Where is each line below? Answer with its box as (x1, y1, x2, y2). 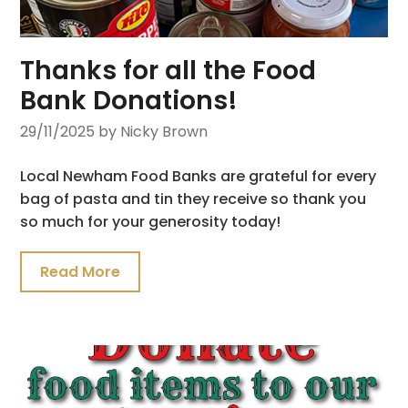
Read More (40, 260, 121, 282)
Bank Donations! (20, 82, 239, 118)
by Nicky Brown (98, 120, 209, 142)
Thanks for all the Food (20, 52, 317, 88)
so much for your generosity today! (20, 210, 281, 232)
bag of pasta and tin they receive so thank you (20, 188, 367, 209)
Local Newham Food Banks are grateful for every (20, 165, 377, 187)
